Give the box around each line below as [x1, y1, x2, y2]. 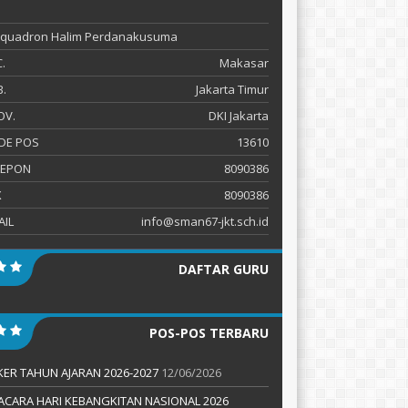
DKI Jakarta [209, 107, 269, 124]
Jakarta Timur [196, 80, 269, 97]
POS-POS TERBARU [149, 323, 269, 342]
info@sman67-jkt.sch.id [141, 212, 269, 229]
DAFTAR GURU [178, 260, 269, 278]
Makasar [219, 54, 269, 71]
